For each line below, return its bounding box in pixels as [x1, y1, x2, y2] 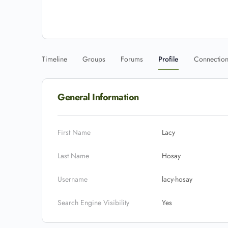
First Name [58, 127, 91, 137]
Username [58, 174, 88, 184]
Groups [82, 54, 105, 64]
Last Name [58, 151, 89, 161]
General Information [58, 91, 139, 104]
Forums [121, 54, 143, 64]
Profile [158, 54, 179, 64]
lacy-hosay [162, 174, 192, 184]
